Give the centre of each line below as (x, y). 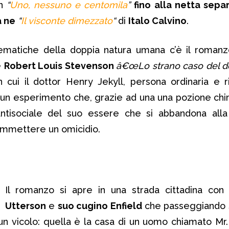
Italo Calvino (157, 20)
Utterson (26, 205)
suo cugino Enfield (100, 205)
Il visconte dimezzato (67, 20)
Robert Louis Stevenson (60, 65)
